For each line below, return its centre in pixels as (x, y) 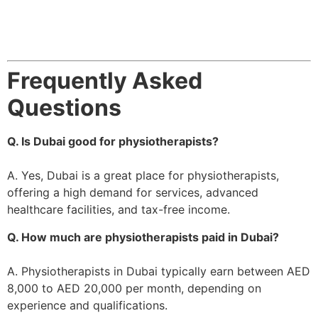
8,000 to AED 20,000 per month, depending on (134, 288)
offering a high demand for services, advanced (133, 193)
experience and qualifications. (87, 305)
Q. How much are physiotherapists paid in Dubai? (143, 237)
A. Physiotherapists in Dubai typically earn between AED (159, 271)
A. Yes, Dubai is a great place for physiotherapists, (143, 176)
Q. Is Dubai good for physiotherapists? (113, 142)
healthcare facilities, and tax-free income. (119, 210)
